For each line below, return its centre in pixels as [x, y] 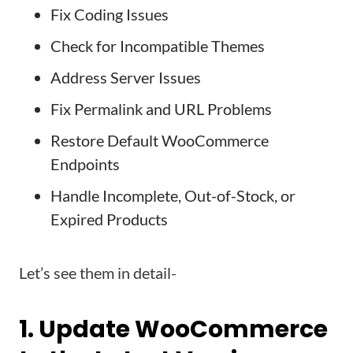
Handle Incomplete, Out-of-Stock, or [173, 195]
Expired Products [109, 219]
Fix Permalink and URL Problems [161, 109]
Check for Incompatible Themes [158, 46]
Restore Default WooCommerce [160, 140]
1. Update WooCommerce [173, 329]
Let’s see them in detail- [98, 273]
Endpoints [85, 164]
